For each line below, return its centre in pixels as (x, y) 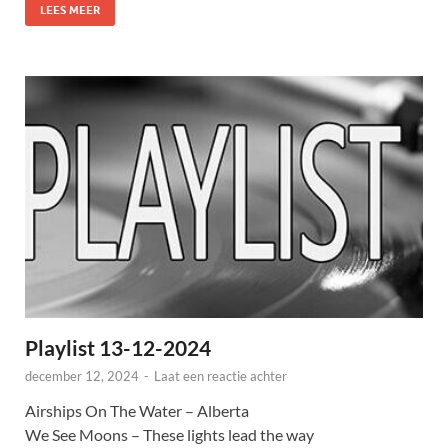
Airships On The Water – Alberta (137, 411)
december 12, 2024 (82, 376)
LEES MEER (70, 9)
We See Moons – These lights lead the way (169, 435)
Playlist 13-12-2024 (118, 348)
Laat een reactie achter (220, 376)
